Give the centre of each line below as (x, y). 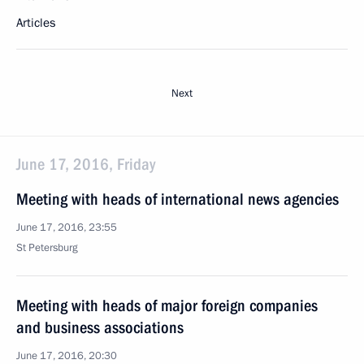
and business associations (100, 327)
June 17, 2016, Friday (86, 164)
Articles (36, 23)
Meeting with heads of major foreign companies (167, 305)
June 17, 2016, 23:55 (67, 227)
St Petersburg (47, 248)
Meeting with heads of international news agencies (178, 199)
